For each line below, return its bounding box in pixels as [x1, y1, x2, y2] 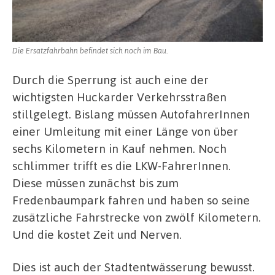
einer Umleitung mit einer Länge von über [12, 123, 238, 139]
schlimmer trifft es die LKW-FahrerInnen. [12, 157, 231, 173]
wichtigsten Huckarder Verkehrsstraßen [12, 88, 227, 104]
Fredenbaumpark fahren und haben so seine [12, 192, 250, 207]
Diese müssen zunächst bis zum [12, 174, 179, 190]
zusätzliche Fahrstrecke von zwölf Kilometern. [12, 209, 261, 225]
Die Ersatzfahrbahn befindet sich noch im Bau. [12, 45, 168, 55]
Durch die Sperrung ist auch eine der [12, 71, 209, 87]
